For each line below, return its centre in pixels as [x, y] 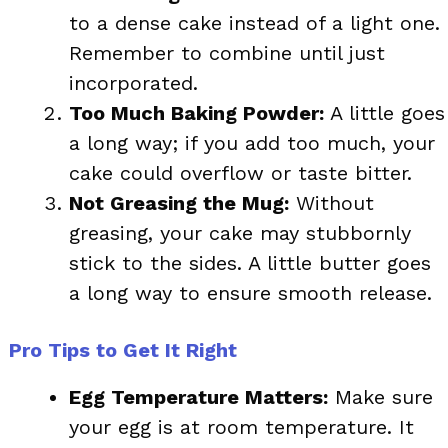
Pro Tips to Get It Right [123, 349]
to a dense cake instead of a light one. [254, 22]
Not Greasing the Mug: [179, 202]
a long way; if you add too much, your [252, 142]
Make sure [380, 396]
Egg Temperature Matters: [198, 396]
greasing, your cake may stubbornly [240, 232]
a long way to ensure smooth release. [250, 292]
